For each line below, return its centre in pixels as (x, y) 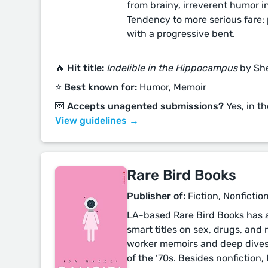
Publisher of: (156, 196)
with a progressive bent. (181, 34)
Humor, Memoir (172, 87)
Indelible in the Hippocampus (172, 68)
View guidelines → (97, 121)
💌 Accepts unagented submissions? (139, 106)
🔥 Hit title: (80, 68)
